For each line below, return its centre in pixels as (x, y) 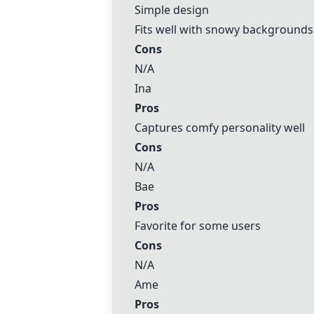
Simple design (172, 10)
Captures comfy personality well (220, 128)
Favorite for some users (198, 226)
